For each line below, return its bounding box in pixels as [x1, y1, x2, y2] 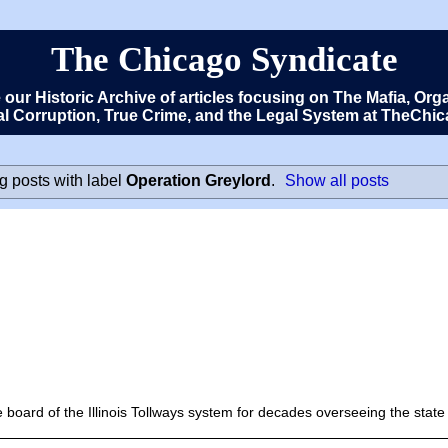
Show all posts [285, 171, 390, 189]
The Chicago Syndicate [50, 40, 398, 78]
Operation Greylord [125, 171, 271, 189]
